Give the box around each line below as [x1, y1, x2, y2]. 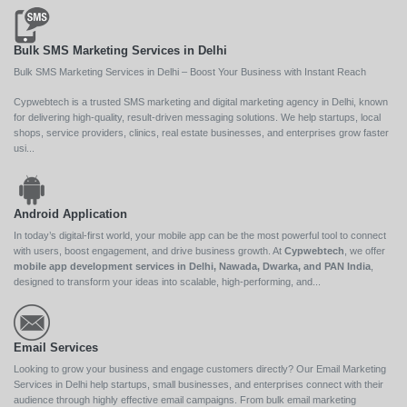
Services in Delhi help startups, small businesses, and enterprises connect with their [14, 378, 383, 390]
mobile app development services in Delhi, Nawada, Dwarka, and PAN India [14, 260, 371, 272]
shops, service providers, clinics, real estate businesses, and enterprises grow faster [14, 126, 389, 138]
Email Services [14, 340, 98, 354]
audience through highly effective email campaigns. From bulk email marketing [14, 393, 356, 405]
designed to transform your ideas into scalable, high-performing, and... [14, 275, 321, 287]
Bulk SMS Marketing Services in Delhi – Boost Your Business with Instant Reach [14, 65, 366, 77]
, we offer [344, 244, 385, 256]
